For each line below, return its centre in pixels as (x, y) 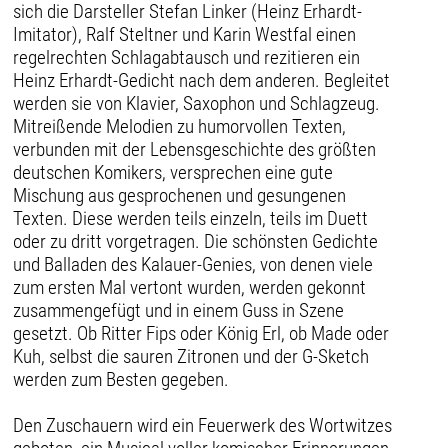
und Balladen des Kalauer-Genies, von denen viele (193, 264)
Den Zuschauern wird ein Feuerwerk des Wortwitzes (203, 425)
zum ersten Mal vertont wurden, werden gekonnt (190, 287)
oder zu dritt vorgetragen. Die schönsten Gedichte (196, 241)
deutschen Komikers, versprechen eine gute (173, 172)
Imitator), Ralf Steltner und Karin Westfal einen (185, 34)
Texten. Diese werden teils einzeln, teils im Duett (191, 218)
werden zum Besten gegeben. (121, 379)
